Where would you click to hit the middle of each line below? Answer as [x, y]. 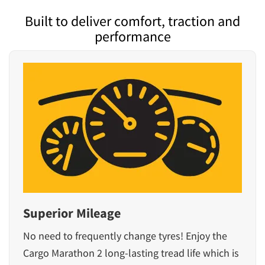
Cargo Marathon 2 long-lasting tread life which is [131, 253]
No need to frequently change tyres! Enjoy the [125, 236]
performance [132, 36]
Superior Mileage [72, 213]
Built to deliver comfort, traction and [132, 21]
